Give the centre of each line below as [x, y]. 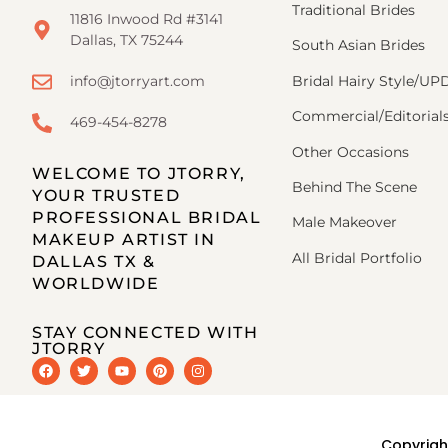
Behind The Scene [354, 186]
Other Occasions [352, 151]
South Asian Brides [358, 45]
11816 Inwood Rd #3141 [146, 19]
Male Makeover [344, 222]
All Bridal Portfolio [357, 257]
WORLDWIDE [96, 284]
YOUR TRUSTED [106, 196]
